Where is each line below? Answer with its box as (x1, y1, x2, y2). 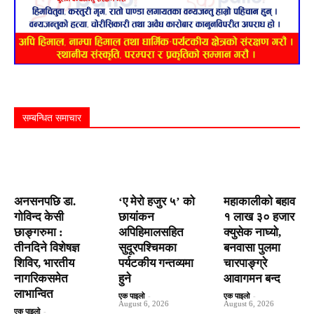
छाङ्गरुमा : (14, 225, 63, 239)
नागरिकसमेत (14, 271, 68, 285)
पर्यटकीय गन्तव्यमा (118, 256, 194, 270)
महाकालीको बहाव (223, 194, 295, 208)
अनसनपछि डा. (14, 194, 76, 208)
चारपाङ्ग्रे (223, 256, 267, 270)
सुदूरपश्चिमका (118, 240, 177, 254)
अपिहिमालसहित (118, 225, 184, 239)
